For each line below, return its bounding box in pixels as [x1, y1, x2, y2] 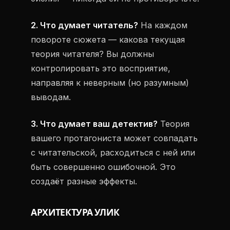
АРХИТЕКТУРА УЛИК [31, 208, 120, 217]
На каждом [138, 20, 187, 30]
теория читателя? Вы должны [31, 49, 154, 59]
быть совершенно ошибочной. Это [31, 162, 176, 172]
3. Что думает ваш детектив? [31, 119, 158, 129]
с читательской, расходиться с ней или [31, 147, 195, 158]
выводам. [31, 92, 71, 102]
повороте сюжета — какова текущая [31, 34, 185, 45]
